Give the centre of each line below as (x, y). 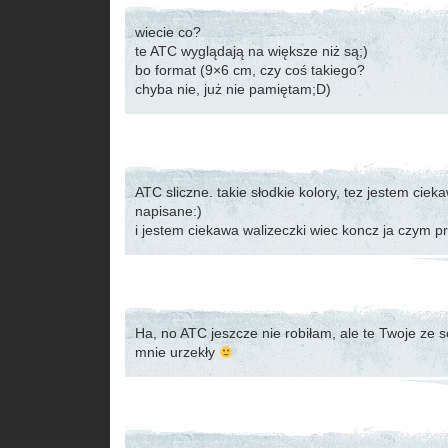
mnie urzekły (177, 352)
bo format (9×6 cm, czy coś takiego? (250, 70)
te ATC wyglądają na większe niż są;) (251, 51)
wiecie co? (168, 32)
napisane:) (168, 211)
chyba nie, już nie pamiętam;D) (233, 89)
